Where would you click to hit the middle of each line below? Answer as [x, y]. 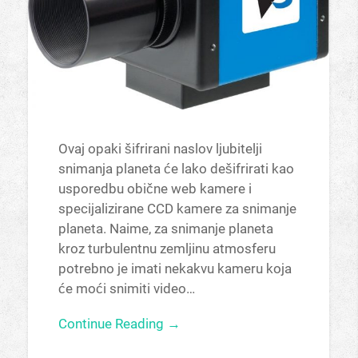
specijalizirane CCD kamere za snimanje [177, 209]
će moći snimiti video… [126, 289]
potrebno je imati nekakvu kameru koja [175, 269]
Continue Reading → [119, 324]
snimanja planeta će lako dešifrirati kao [176, 169]
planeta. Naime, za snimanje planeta [165, 229]
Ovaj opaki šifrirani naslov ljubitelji [160, 149]
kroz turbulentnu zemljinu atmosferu [167, 249]
